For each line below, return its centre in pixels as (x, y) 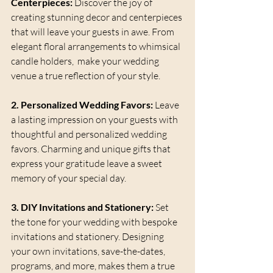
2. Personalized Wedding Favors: (82, 105)
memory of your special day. (69, 178)
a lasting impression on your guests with (95, 120)
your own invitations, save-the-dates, (89, 251)
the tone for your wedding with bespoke (95, 222)
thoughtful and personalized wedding (90, 134)
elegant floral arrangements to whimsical (97, 47)
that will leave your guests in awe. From (94, 32)
